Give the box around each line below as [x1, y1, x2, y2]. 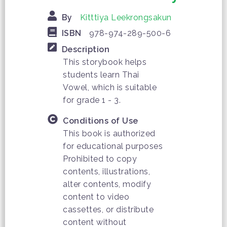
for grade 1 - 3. [63, 95, 121, 105]
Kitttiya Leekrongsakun [80, 13, 172, 23]
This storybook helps [63, 57, 146, 67]
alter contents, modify [63, 179, 151, 190]
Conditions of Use [63, 116, 138, 126]
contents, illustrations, [63, 167, 150, 177]
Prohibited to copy [63, 154, 137, 164]
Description [61, 44, 109, 54]
